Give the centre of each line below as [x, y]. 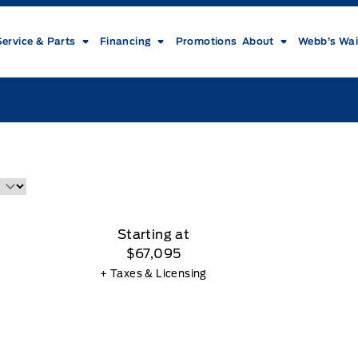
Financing [125, 41]
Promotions [206, 41]
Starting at [153, 235]
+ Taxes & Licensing [153, 274]
